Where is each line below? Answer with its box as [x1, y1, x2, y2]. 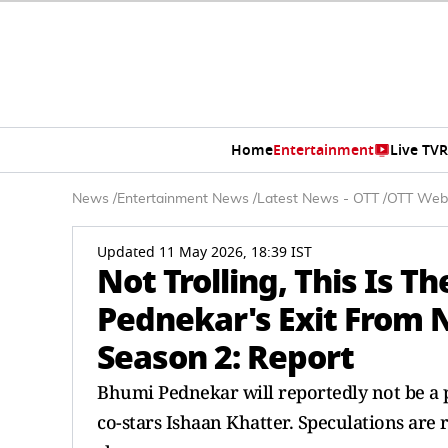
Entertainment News [117, 192, 249, 206]
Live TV [389, 139, 439, 161]
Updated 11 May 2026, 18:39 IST [97, 242, 312, 263]
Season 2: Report [97, 333, 354, 382]
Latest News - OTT [257, 192, 383, 206]
